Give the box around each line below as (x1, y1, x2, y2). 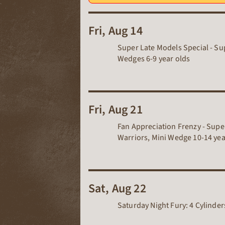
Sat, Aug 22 (88, 180, 146, 198)
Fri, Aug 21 (88, 101, 143, 119)
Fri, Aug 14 (88, 22, 143, 40)
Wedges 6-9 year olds (118, 53, 190, 65)
